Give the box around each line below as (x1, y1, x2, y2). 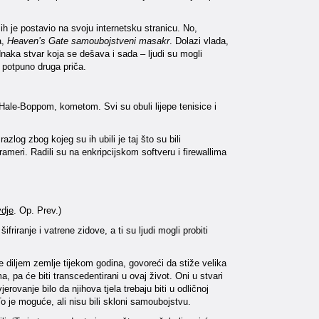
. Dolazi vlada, (169, 36, 229, 46)
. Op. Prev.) (14, 205, 61, 216)
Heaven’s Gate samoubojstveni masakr (7, 36, 169, 46)
